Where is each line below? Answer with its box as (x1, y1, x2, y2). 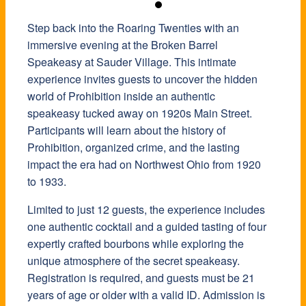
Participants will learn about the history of (27, 122, 225, 139)
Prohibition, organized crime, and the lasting (27, 139, 240, 156)
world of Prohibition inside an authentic (27, 88, 215, 105)
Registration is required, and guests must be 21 (27, 270, 255, 286)
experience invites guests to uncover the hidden (27, 71, 258, 87)
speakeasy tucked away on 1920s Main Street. (27, 105, 252, 122)
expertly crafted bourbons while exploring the (27, 236, 244, 252)
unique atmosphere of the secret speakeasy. (27, 253, 240, 269)
